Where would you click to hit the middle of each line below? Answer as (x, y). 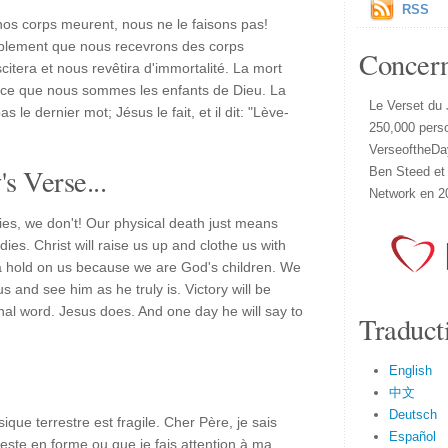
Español (412, 436)
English (410, 370)
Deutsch (413, 414)
